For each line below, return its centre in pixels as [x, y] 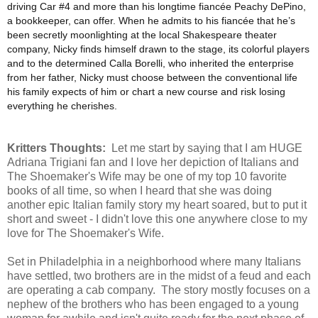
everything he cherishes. [62, 106]
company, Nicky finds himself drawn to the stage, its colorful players [158, 49]
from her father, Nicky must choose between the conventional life [152, 78]
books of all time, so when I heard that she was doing [139, 191]
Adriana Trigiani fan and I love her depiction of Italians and [153, 163]
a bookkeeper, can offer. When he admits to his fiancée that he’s [151, 21]
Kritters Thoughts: [59, 148]
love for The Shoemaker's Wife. [86, 234]
